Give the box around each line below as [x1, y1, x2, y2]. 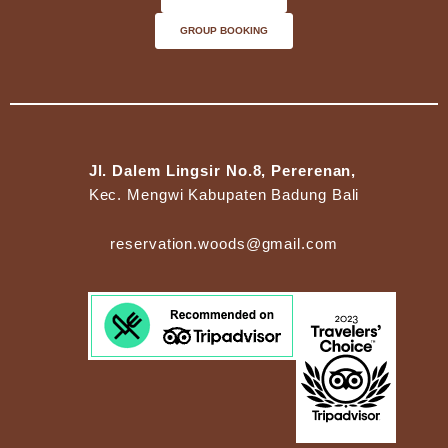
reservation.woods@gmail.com [110, 236, 338, 253]
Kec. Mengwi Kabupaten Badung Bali [88, 186, 360, 203]
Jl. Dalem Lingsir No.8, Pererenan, [88, 162, 357, 179]
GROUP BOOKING [180, 25, 268, 37]
